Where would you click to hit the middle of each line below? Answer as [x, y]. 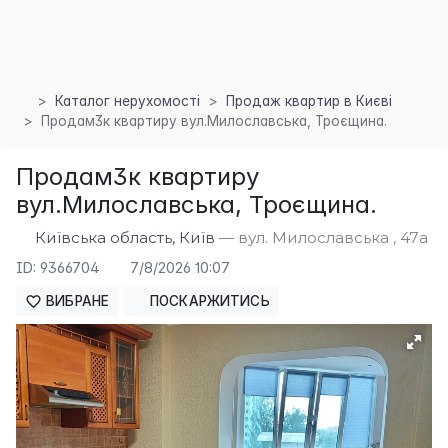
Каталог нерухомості [127, 100]
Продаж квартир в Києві [308, 100]
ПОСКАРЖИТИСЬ [207, 301]
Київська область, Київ [125, 237]
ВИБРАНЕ [76, 301]
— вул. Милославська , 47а [322, 237]
